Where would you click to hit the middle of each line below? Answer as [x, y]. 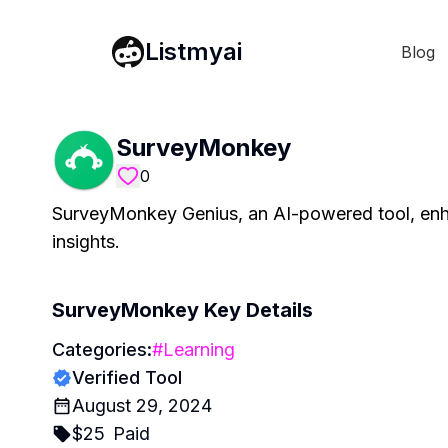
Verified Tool [127, 377]
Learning [199, 349]
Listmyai [193, 51]
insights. [86, 241]
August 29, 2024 [142, 405]
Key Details [258, 310]
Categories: [102, 349]
